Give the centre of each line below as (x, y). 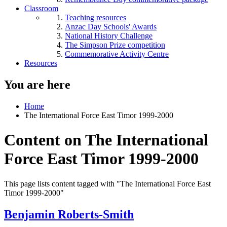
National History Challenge (109, 36)
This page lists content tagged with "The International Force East (107, 183)
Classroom (41, 8)
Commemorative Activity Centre (117, 54)
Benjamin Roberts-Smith (69, 214)
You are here (37, 84)
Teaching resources (96, 17)
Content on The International (106, 140)
